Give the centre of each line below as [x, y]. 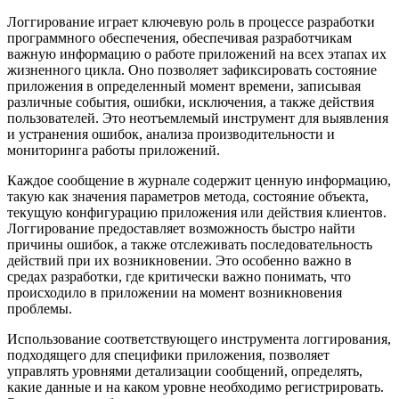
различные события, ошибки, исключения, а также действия [191, 102]
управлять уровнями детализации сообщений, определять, [185, 370]
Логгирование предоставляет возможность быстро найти [181, 228]
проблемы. [40, 308]
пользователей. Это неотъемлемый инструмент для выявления [198, 118]
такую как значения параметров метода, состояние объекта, [188, 196]
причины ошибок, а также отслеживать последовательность [190, 244]
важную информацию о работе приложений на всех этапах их [197, 53]
